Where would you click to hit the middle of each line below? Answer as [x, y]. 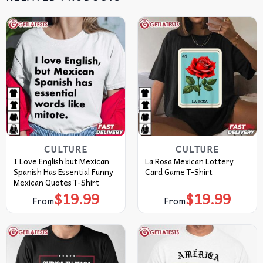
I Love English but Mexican [61, 161]
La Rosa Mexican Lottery [189, 161]
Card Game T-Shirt [178, 172]
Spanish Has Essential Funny [63, 172]
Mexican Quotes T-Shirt [56, 183]
